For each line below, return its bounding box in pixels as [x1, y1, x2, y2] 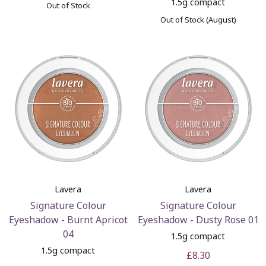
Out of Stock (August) [160, 14, 236, 25]
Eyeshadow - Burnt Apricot [8, 213, 128, 226]
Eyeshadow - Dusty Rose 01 [137, 213, 259, 226]
